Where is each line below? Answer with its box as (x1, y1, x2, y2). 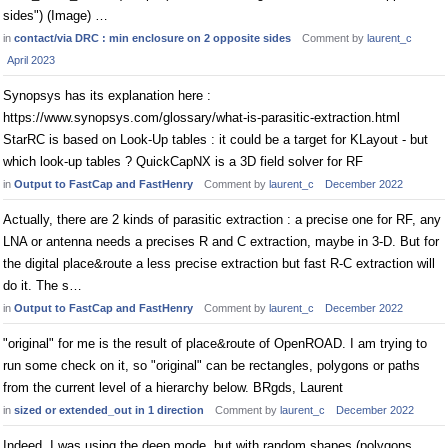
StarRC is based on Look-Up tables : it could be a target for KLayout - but (3, 132, 428, 147)
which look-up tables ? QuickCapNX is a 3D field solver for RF (3, 154, 363, 169)
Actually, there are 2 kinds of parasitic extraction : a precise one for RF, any (3, 212, 441, 227)
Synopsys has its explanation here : (3, 88, 211, 103)
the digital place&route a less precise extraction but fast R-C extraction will (3, 256, 435, 271)
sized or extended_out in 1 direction (14, 404, 204, 416)
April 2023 (7, 54, 55, 66)
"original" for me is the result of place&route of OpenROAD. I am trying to (3, 336, 427, 351)
